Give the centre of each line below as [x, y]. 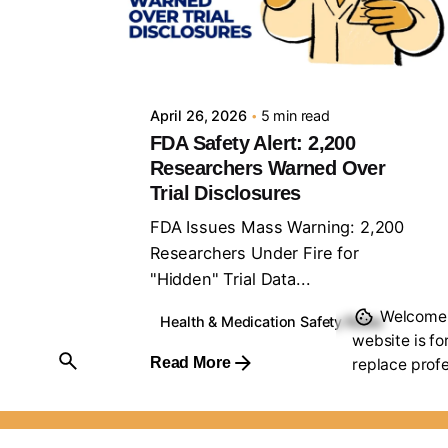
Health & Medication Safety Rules [272, 321]
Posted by [232, 16]
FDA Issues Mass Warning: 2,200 [277, 227]
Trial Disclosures [225, 193]
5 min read [295, 116]
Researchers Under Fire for [254, 253]
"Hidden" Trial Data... [230, 279]
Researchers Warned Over [267, 168]
